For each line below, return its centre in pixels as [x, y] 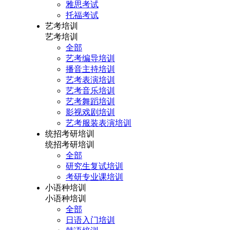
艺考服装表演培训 [99, 123]
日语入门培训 [90, 220]
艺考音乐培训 [90, 91]
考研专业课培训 [94, 177]
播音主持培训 [90, 69]
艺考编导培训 [90, 58]
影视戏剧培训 [90, 112]
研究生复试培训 [94, 166]
